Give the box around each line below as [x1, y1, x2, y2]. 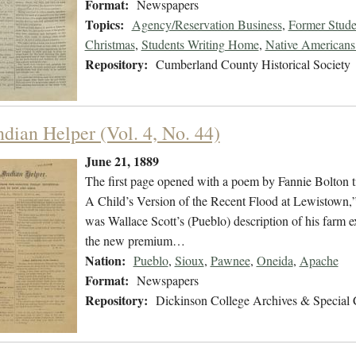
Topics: [84, 15, 124, 34]
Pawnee [210, 252, 250, 269]
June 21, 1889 [84, 152, 159, 171]
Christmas [84, 36, 135, 53]
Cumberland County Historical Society [155, 56, 350, 73]
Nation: [84, 251, 126, 270]
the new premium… [84, 232, 185, 250]
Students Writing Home [141, 36, 259, 53]
